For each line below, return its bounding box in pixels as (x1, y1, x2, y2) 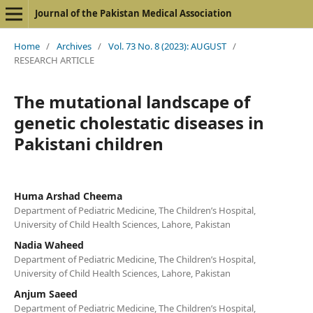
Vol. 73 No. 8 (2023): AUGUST (108, 39, 226, 52)
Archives (56, 39, 92, 52)
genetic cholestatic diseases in (13, 110, 264, 134)
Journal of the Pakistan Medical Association (34, 7, 232, 20)
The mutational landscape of (13, 89, 250, 113)
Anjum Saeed (13, 286, 78, 300)
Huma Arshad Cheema (13, 189, 122, 203)
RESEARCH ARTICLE (13, 53, 94, 66)
